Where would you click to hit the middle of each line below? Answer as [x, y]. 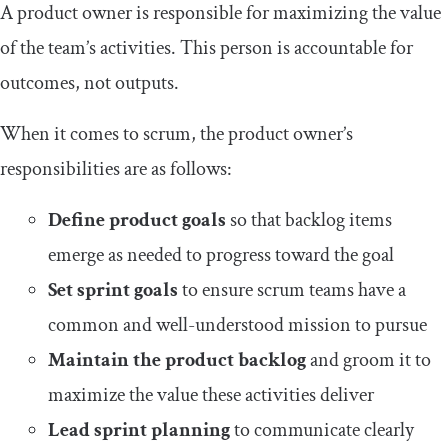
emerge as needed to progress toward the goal [221, 255]
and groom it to [368, 360]
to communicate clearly [322, 430]
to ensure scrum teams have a [292, 290]
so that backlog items [309, 220]
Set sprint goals [113, 290]
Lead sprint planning [139, 430]
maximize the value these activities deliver [211, 395]
